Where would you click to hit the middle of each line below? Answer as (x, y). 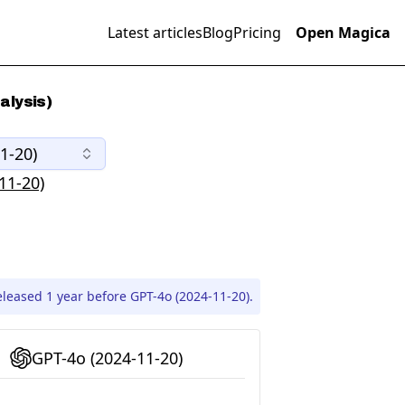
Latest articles (155, 33)
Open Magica (343, 33)
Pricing (257, 33)
